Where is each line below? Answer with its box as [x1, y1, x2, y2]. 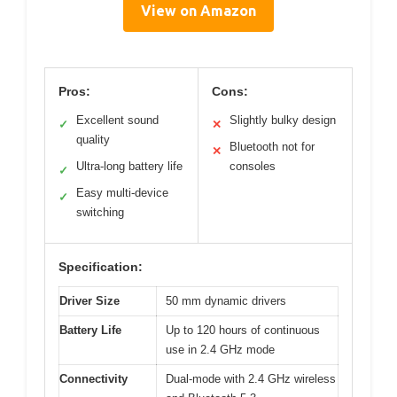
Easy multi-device [76, 185, 168, 199]
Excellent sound [76, 113, 159, 127]
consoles [230, 159, 276, 173]
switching [76, 205, 124, 219]
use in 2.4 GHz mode [166, 342, 275, 356]
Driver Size [59, 293, 120, 307]
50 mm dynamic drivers [166, 293, 286, 307]
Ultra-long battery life [76, 159, 183, 173]
